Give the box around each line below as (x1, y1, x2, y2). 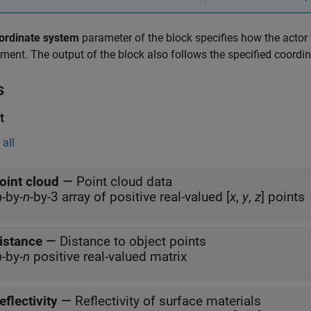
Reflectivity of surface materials (75, 293, 261, 309)
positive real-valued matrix (30, 249, 187, 264)
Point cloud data (76, 174, 172, 190)
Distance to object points (60, 233, 206, 249)
